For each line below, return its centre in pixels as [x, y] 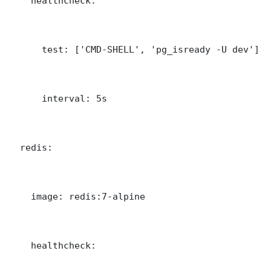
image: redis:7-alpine [77, 197]
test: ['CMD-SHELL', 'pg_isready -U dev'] [134, 50]
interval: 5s [58, 99]
